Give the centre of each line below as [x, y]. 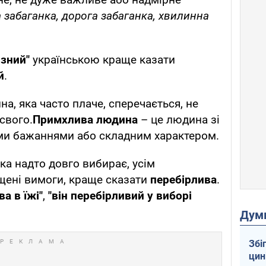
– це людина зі [179, 120]
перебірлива [183, 180]
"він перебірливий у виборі [120, 196]
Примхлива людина [85, 120]
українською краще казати [102, 60]
